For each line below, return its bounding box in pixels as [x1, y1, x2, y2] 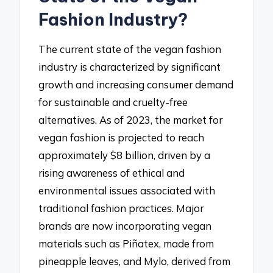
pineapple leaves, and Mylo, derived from [38, 255, 231, 268]
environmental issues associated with [38, 184, 216, 197]
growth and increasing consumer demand [38, 78, 234, 91]
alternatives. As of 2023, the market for [38, 113, 223, 127]
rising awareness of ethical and [38, 166, 185, 180]
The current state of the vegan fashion [38, 43, 222, 56]
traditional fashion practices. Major [38, 202, 204, 215]
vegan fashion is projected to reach [38, 131, 205, 144]
